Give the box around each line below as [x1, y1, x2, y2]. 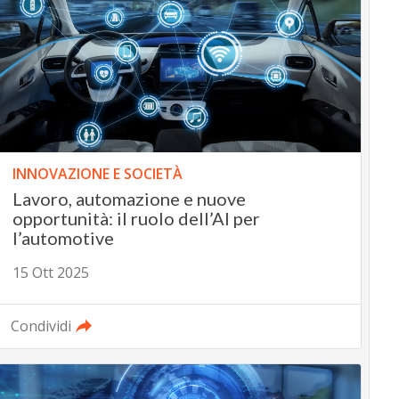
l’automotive [12, 227, 114, 249]
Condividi [10, 316, 71, 337]
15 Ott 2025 [12, 263, 89, 283]
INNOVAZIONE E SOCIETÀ [12, 164, 183, 184]
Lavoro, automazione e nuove [12, 188, 246, 210]
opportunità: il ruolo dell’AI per [12, 208, 260, 230]
